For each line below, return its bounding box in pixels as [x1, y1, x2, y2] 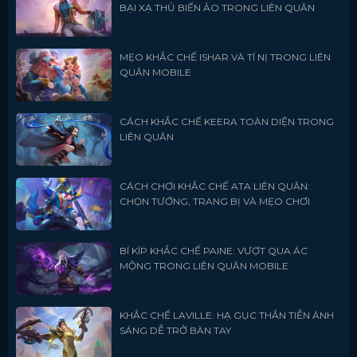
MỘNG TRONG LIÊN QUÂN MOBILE [119, 260, 288, 273]
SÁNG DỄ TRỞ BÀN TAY [119, 324, 231, 337]
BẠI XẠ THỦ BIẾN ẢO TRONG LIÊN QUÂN [119, 2, 315, 14]
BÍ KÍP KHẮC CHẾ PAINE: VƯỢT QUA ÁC [119, 245, 308, 257]
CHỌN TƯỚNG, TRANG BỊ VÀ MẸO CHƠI [119, 195, 310, 208]
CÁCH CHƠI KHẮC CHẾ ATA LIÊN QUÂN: [119, 180, 310, 193]
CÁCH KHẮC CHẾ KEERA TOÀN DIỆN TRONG [119, 116, 334, 128]
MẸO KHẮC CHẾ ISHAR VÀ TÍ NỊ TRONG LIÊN [119, 51, 331, 64]
